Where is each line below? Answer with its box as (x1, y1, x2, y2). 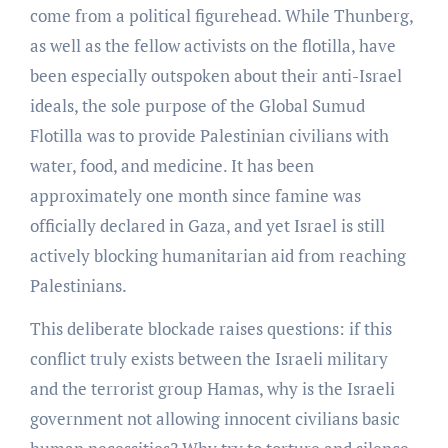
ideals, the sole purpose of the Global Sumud (29, 93, 365, 117)
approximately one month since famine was (29, 183, 361, 207)
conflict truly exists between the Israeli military (29, 346, 388, 370)
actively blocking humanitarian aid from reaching (29, 243, 406, 267)
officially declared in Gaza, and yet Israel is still (29, 213, 385, 237)
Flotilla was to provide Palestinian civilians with (29, 123, 389, 147)
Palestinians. (29, 273, 127, 297)
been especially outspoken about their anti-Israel (29, 63, 402, 87)
